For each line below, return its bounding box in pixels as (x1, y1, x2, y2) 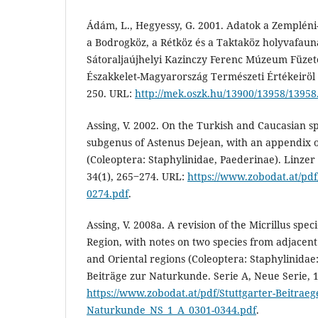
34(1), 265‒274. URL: (87, 169, 187, 183)
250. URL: (87, 87, 135, 101)
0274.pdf (87, 186, 128, 200)
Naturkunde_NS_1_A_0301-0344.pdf (87, 302, 256, 317)
